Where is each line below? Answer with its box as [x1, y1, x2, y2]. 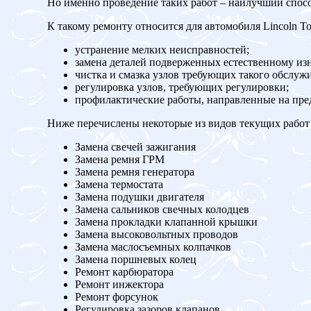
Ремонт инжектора [75, 278, 164, 291]
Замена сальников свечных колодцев [75, 203, 249, 216]
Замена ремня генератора [75, 166, 194, 178]
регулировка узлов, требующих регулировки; [75, 81, 289, 94]
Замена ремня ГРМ [75, 153, 165, 166]
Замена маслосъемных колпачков [75, 241, 231, 253]
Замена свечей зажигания [75, 141, 196, 153]
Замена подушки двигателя [75, 191, 204, 203]
